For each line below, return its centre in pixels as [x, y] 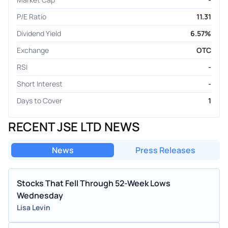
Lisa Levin [34, 207]
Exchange [33, 50]
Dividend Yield [39, 33]
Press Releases [165, 150]
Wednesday [40, 195]
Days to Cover [39, 100]
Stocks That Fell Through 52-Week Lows [94, 183]
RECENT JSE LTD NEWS [74, 126]
